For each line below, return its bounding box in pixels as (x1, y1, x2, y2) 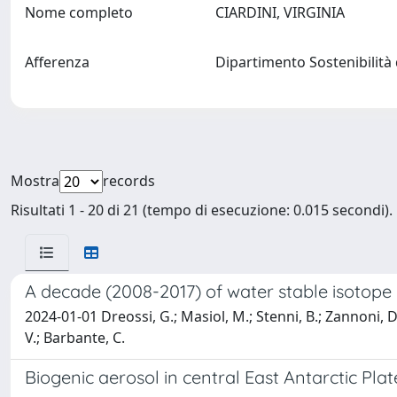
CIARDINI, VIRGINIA (214, 3, 352, 22)
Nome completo (25, 3, 133, 22)
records (103, 171, 155, 191)
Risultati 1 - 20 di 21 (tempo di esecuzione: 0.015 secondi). (11, 200, 393, 220)
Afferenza (25, 52, 90, 72)
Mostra (11, 171, 59, 191)
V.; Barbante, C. (25, 328, 125, 347)
